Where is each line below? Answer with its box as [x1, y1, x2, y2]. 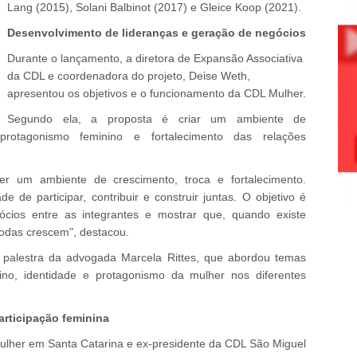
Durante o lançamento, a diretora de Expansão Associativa [7, 52, 303, 65]
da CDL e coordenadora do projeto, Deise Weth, [7, 69, 250, 82]
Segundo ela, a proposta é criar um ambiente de [7, 112, 306, 125]
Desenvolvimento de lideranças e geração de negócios [7, 26, 306, 39]
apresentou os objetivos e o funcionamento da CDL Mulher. [7, 87, 306, 100]
